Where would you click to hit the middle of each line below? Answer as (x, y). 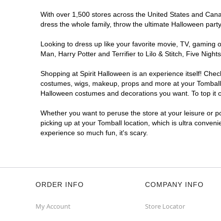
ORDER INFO (60, 184)
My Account (53, 206)
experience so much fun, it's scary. (94, 133)
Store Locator (165, 206)
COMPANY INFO (174, 184)
